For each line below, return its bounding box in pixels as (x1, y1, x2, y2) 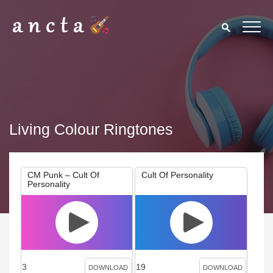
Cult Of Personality (141, 170, 214, 180)
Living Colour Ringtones (9, 121, 173, 138)
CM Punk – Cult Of (27, 170, 99, 180)
